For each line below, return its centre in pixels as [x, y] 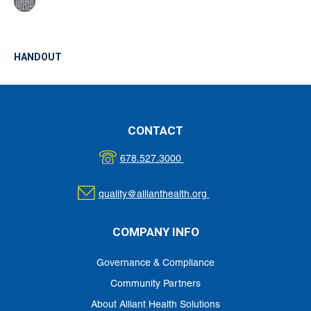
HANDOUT [38, 57]
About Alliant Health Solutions [155, 305]
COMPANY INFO [155, 232]
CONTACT [155, 130]
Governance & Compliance [155, 263]
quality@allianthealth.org [154, 194]
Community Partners [155, 284]
